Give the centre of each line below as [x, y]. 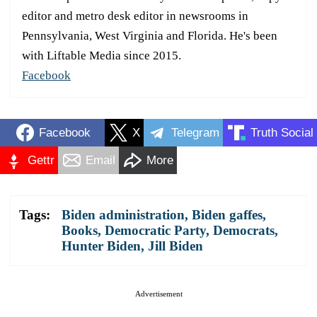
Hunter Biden [101, 246]
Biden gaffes [227, 215]
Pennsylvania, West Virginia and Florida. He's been [150, 36]
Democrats [244, 231]
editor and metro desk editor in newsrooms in [135, 16]
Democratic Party [155, 231]
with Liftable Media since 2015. [102, 56]
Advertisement [158, 294]
